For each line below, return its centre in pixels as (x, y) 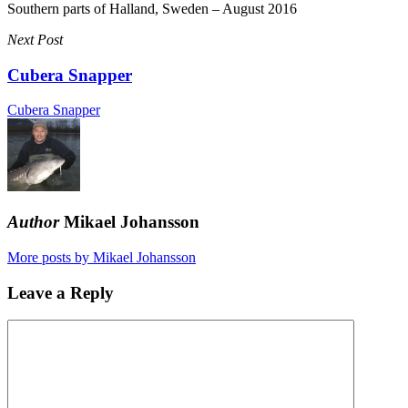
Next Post (35, 40)
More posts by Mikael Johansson (102, 257)
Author (33, 222)
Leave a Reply (61, 292)
